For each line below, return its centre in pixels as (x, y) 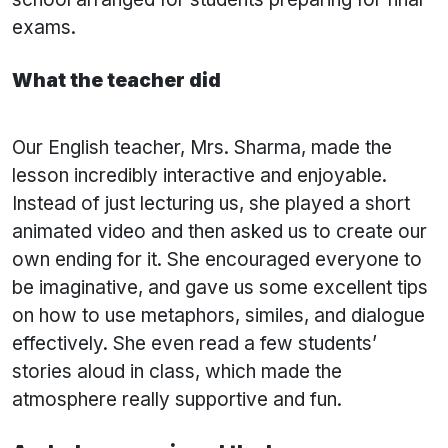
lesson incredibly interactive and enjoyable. (199, 176)
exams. (44, 28)
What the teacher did (116, 81)
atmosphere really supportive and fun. (177, 400)
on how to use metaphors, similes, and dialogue (218, 316)
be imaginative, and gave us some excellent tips (220, 288)
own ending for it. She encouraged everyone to (217, 260)
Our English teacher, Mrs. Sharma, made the (202, 148)
